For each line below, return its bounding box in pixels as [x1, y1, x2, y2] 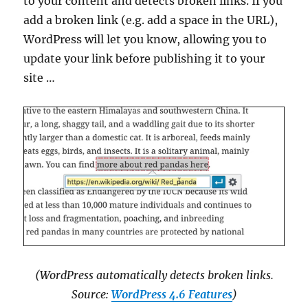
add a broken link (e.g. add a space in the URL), [23, 13, 278, 27]
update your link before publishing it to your [23, 52, 265, 65]
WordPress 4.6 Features [111, 287, 232, 302]
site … [23, 71, 56, 85]
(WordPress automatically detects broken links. [34, 268, 274, 283]
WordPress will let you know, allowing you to [23, 32, 267, 46]
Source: [71, 287, 111, 302]
